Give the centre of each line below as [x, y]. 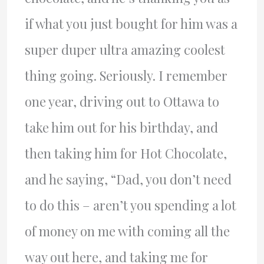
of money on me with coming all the [127, 231]
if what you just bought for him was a [131, 23]
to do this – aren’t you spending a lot [130, 205]
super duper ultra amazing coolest [125, 49]
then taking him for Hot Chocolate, [126, 153]
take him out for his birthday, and [121, 127]
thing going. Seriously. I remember [126, 75]
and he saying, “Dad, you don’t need [128, 179]
